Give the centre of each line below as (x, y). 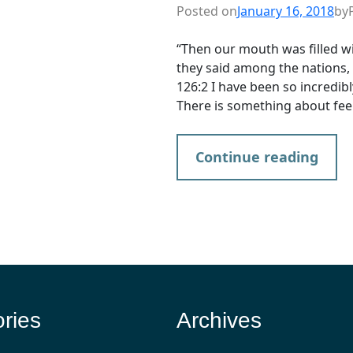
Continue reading (257, 156)
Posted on (207, 11)
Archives (219, 321)
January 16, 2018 (286, 11)
